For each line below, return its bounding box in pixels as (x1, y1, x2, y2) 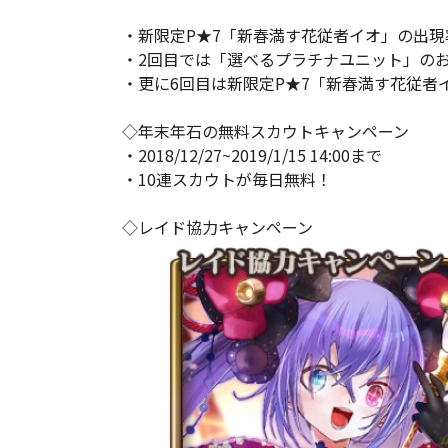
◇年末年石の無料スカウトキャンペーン (122, 119, 409, 143)
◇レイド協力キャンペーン (122, 215, 313, 239)
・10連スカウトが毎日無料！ (122, 167, 332, 191)
